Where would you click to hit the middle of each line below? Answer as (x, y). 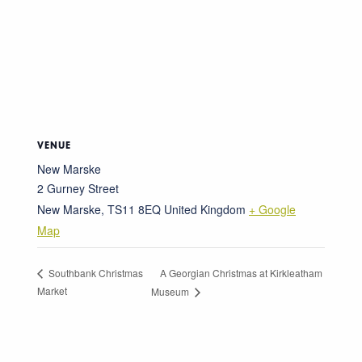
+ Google (272, 209)
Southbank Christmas (95, 273)
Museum (172, 291)
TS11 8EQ (134, 209)
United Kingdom (205, 209)
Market (52, 290)
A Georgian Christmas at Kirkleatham (242, 272)
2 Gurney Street (78, 188)
